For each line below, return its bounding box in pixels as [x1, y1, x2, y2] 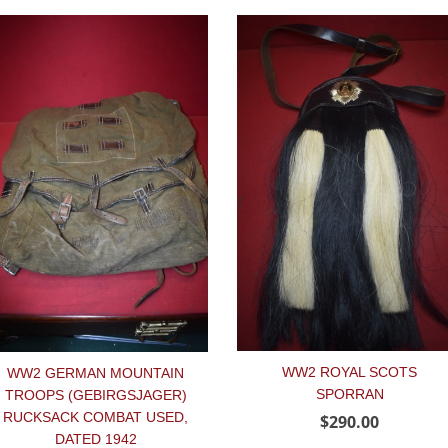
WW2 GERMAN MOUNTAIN [7, 365, 184, 382]
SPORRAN [315, 386, 384, 403]
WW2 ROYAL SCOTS [282, 364, 417, 381]
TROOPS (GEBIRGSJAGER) [4, 387, 187, 404]
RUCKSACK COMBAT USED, [3, 409, 188, 426]
